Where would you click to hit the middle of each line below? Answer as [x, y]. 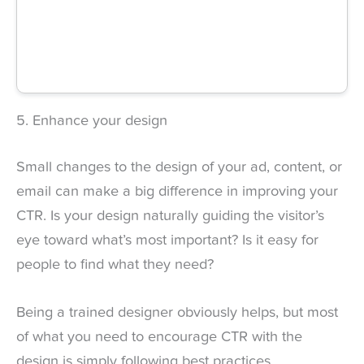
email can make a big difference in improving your [177, 191]
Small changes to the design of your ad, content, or [179, 167]
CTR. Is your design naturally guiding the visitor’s [170, 216]
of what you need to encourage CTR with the [159, 338]
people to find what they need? [115, 264]
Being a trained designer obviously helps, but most [177, 313]
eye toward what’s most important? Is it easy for [167, 240]
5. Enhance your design [92, 121]
